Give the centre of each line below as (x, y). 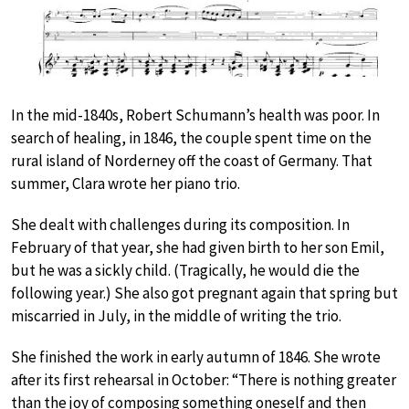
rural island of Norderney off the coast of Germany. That (192, 161)
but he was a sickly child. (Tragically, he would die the (185, 271)
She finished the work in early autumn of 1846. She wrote (196, 357)
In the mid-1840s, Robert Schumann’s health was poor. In (195, 115)
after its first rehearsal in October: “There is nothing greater (204, 380)
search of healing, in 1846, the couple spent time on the (191, 138)
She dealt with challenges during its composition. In (180, 225)
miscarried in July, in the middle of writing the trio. (176, 316)
